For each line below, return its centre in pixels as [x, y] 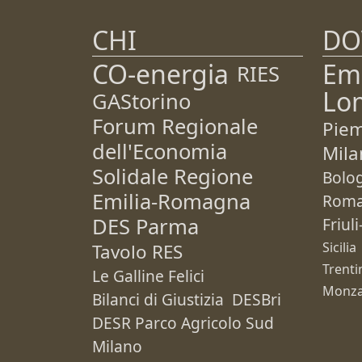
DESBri [257, 299]
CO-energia [160, 74]
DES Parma [145, 227]
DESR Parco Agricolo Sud [183, 323]
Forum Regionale [175, 126]
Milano [117, 346]
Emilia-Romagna [171, 202]
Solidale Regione [173, 177]
